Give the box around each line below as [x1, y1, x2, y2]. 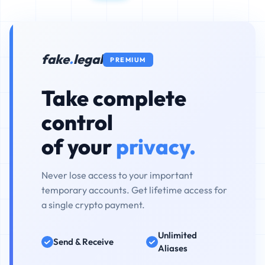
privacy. [116, 133, 196, 160]
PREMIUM [110, 55, 146, 64]
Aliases [157, 243, 188, 254]
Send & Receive [53, 236, 114, 247]
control [41, 109, 113, 135]
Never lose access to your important [41, 169, 193, 181]
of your [41, 133, 116, 160]
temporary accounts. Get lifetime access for [41, 184, 227, 196]
